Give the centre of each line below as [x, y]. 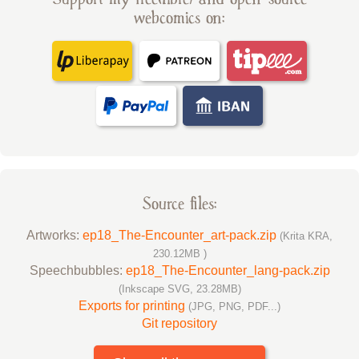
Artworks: [54, 236]
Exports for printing [133, 306]
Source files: [179, 204]
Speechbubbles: [77, 271]
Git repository [179, 324]
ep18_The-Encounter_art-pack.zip [181, 236]
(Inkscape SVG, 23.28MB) [179, 289]
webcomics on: [179, 18]
